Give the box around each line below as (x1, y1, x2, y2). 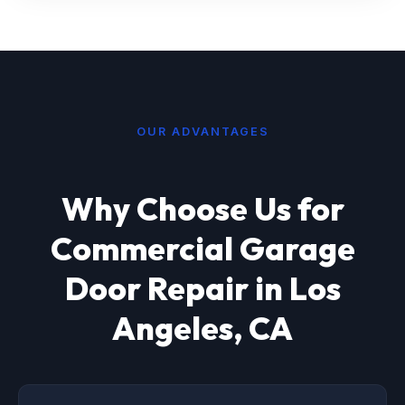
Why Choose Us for (61, 189, 344, 230)
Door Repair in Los (64, 268, 341, 309)
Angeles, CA (112, 308, 293, 349)
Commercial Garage (50, 229, 355, 269)
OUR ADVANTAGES (136, 125, 269, 139)
